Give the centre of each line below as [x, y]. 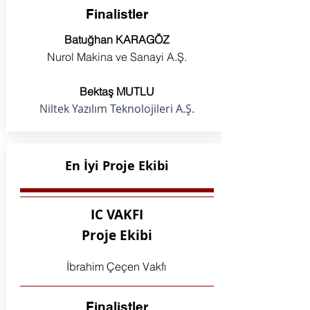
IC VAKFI [117, 215]
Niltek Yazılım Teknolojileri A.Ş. [117, 109]
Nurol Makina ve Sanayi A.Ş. [117, 57]
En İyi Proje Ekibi [117, 166]
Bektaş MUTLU [117, 91]
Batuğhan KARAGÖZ [117, 39]
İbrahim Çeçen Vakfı [117, 266]
